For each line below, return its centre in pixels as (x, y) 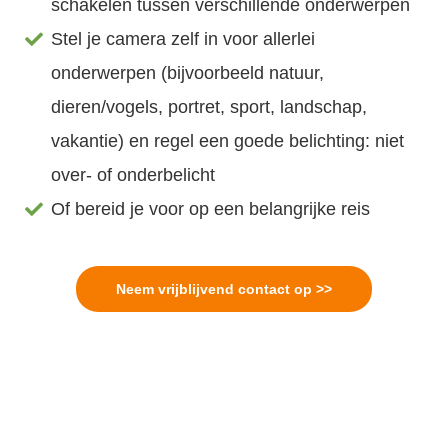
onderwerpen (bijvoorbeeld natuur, (188, 72)
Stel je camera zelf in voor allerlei (183, 38)
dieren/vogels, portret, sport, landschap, (209, 106)
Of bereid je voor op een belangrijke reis (211, 208)
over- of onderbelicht (133, 174)
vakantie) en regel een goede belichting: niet (228, 140)
